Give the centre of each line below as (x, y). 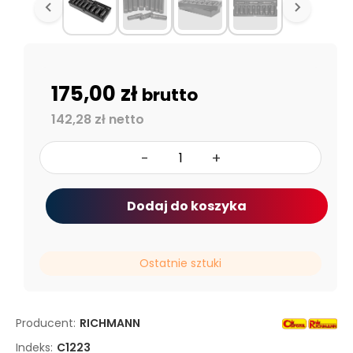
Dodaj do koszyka (186, 206)
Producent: (46, 323)
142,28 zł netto (98, 119)
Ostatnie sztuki (180, 263)
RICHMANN (110, 323)
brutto (170, 95)
